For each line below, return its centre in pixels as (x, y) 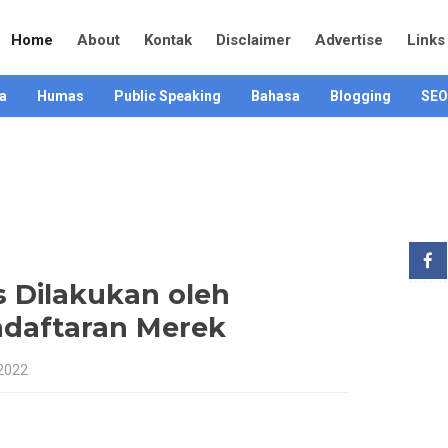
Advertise (349, 40)
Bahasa (275, 96)
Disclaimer (253, 40)
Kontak (168, 40)
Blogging (360, 96)
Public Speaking (167, 96)
